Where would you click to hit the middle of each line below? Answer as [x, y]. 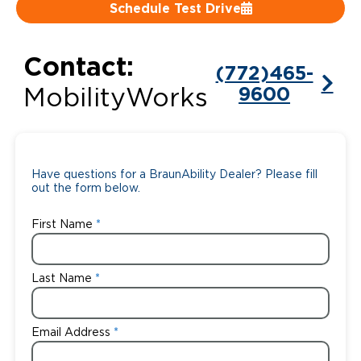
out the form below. [85, 189]
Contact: [78, 66]
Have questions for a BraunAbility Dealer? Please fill [174, 175]
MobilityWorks [115, 99]
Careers [57, 28]
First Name [62, 225]
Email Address [71, 333]
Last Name [61, 279]
